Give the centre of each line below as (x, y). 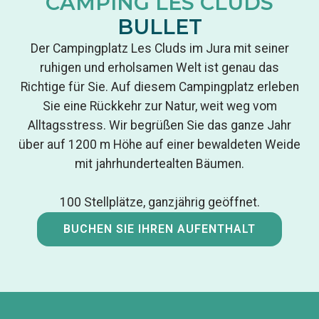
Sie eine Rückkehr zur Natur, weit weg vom (159, 106)
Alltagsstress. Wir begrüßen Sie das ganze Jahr (159, 125)
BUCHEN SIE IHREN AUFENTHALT (159, 229)
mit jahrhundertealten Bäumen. (159, 164)
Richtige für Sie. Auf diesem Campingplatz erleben (159, 87)
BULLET (159, 27)
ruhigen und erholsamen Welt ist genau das (159, 68)
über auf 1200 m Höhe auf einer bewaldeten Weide (159, 145)
